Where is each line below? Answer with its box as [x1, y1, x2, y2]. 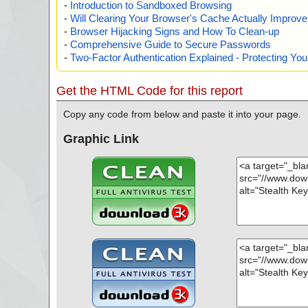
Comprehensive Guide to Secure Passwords [70, 38, 271, 51]
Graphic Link [63, 131, 139, 146]
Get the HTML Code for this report [56, 84, 243, 98]
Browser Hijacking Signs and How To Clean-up [70, 25, 279, 38]
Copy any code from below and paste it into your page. [63, 109, 301, 120]
